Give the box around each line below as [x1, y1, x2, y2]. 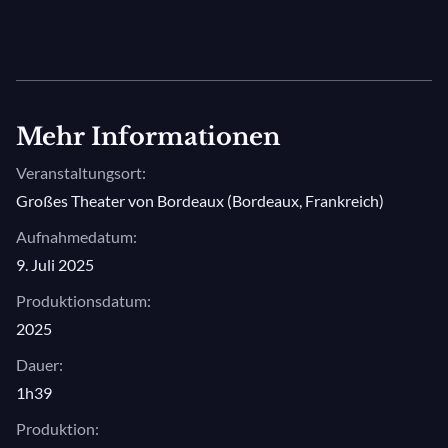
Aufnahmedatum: [16, 227, 137, 246]
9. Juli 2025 [16, 255, 94, 274]
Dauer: [16, 355, 63, 374]
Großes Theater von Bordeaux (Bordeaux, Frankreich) [16, 191, 384, 210]
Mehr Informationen [16, 122, 280, 151]
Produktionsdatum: [16, 291, 151, 310]
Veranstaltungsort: [16, 163, 146, 182]
